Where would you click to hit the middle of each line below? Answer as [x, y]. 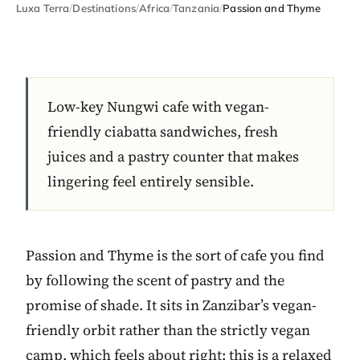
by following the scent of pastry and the [155, 280]
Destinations [104, 8]
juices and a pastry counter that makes [173, 156]
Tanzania [196, 8]
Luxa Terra [43, 8]
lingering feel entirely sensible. [151, 181]
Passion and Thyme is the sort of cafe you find [175, 255]
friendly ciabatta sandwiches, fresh [163, 131]
